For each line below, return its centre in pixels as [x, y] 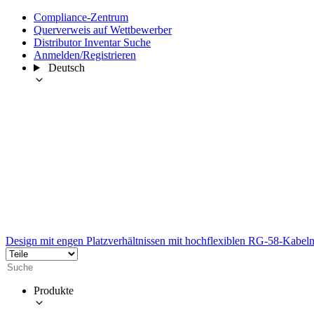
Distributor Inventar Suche [92, 42]
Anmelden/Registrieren [85, 55]
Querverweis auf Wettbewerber [103, 30]
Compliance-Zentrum [81, 17]
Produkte [54, 290]
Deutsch [66, 68]
